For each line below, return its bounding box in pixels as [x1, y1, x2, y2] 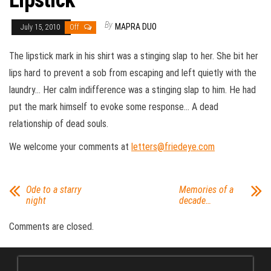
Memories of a [178, 184, 233, 195]
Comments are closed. [9, 221, 94, 232]
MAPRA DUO [115, 22, 157, 31]
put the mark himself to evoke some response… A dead [9, 101, 218, 113]
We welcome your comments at [9, 141, 131, 152]
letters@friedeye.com [131, 141, 215, 152]
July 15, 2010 [21, 23, 62, 31]
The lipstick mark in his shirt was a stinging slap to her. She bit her [9, 50, 258, 62]
